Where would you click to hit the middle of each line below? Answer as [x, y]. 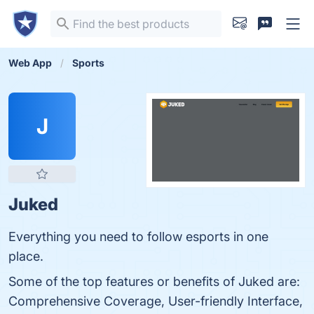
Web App [30, 63]
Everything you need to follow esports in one [138, 237]
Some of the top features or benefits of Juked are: [154, 281]
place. [26, 256]
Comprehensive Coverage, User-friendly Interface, [156, 301]
